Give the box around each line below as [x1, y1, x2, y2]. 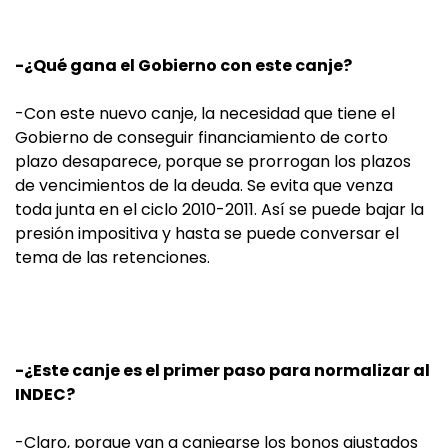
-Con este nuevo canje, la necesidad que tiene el [15, 102, 395, 125]
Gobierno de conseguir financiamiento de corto [15, 126, 388, 149]
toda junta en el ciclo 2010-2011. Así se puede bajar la [15, 198, 424, 221]
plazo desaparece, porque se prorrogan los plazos [15, 150, 411, 173]
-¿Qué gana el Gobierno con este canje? [15, 54, 352, 77]
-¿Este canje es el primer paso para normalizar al [15, 359, 430, 382]
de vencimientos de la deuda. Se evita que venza [15, 174, 393, 197]
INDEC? [15, 383, 75, 406]
